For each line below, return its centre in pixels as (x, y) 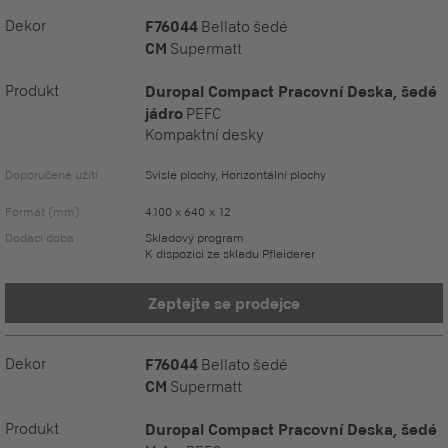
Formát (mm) (42, 211)
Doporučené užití (51, 174)
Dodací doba (39, 237)
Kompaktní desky (204, 134)
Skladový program (194, 237)
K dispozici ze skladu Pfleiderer (230, 253)
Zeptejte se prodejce (224, 303)
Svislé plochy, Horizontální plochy (235, 174)
